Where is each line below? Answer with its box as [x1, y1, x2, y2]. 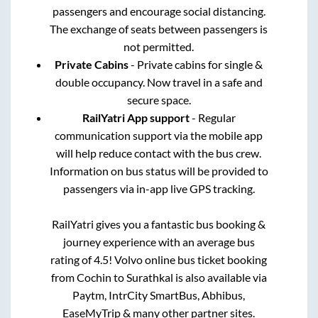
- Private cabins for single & [128, 57, 263, 72]
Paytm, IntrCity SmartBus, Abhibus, [72, 288, 246, 302]
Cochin [76, 270, 111, 285]
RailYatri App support [82, 111, 190, 125]
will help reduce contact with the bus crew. [56, 146, 262, 160]
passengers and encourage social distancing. [52, 4, 265, 18]
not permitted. [124, 40, 194, 54]
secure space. [126, 93, 191, 107]
